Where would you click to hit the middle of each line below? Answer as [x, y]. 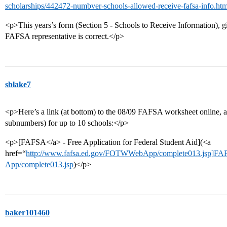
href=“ [15, 153]
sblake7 [18, 84]
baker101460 [27, 213]
